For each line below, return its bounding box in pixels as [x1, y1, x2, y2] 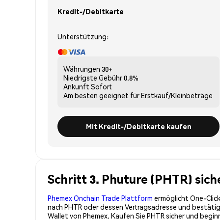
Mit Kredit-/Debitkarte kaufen [85, 121, 192, 131]
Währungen [63, 64, 100, 73]
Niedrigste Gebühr [63, 73, 122, 82]
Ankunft [63, 82, 89, 91]
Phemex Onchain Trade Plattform [48, 193, 153, 202]
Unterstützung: [57, 31, 109, 41]
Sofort [91, 82, 112, 91]
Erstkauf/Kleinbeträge [141, 90, 213, 100]
